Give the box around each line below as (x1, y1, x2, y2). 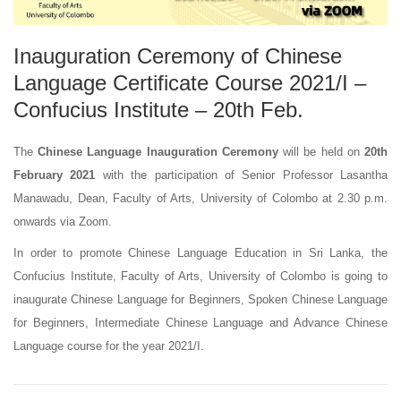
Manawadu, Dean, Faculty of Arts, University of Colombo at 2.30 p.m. (13, 191, 388, 205)
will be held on (277, 144, 365, 158)
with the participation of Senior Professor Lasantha (95, 167, 388, 182)
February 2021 (13, 167, 96, 182)
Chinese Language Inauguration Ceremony (38, 144, 278, 158)
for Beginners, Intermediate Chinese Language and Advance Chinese (13, 315, 388, 329)
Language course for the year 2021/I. (13, 338, 204, 353)
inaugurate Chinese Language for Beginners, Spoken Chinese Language (13, 292, 388, 306)
